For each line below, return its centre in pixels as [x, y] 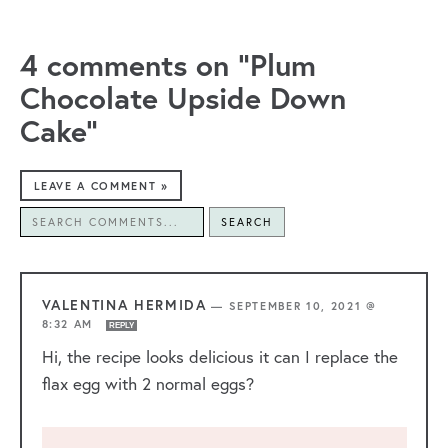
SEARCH [247, 222]
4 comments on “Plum [168, 65]
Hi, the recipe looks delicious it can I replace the [219, 356]
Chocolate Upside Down [183, 98]
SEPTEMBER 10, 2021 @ [302, 305]
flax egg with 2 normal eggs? [147, 383]
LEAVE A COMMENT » [101, 185]
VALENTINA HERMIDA [124, 304]
